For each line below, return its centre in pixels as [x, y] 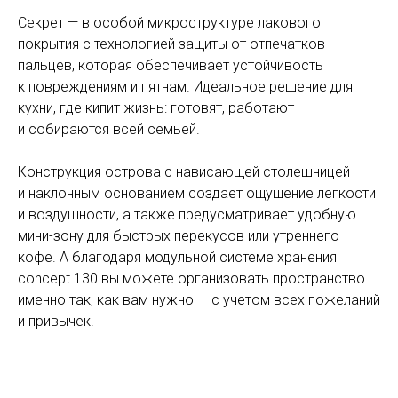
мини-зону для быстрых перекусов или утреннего [179, 236]
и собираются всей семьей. [109, 129]
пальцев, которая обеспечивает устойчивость [171, 65]
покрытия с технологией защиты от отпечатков [171, 44]
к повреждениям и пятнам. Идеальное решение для [185, 87]
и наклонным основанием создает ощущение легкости [197, 193]
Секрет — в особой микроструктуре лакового [169, 23]
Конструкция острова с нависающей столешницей [184, 172]
